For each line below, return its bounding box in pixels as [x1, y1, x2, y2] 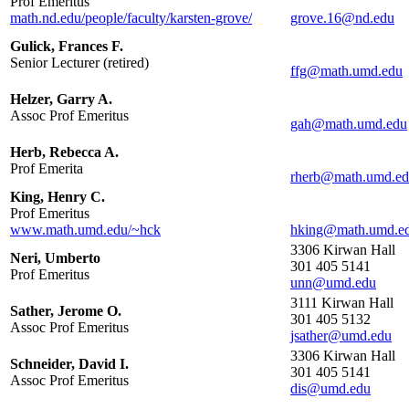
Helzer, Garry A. [10, 91, 112, 108]
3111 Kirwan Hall [290, 295, 393, 311]
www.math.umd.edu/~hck [10, 222, 161, 238]
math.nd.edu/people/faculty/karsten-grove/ [10, 10, 252, 26]
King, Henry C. [10, 189, 105, 205]
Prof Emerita [10, 161, 83, 177]
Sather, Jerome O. [10, 303, 121, 320]
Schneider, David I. [10, 356, 129, 372]
